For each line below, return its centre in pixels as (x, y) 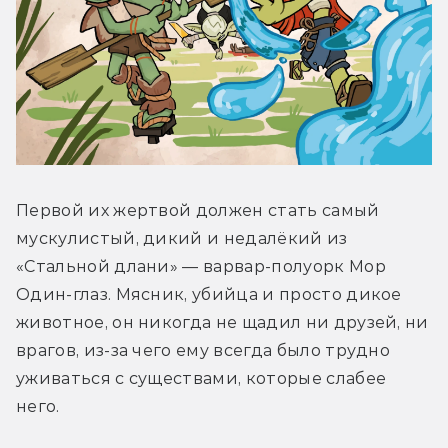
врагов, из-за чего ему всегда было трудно (203, 351)
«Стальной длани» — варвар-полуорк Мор (201, 267)
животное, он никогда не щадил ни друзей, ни (222, 323)
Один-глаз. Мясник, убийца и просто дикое (209, 295)
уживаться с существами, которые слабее (201, 379)
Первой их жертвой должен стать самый (198, 211)
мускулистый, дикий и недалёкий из (182, 239)
